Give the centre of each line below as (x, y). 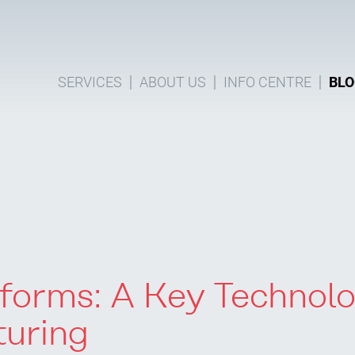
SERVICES (90, 82)
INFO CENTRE (267, 82)
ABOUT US (173, 82)
